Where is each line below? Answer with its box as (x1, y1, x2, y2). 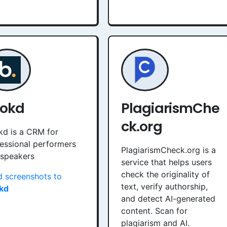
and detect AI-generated (121, 194, 215, 204)
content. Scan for (121, 206, 187, 216)
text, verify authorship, (121, 181, 208, 192)
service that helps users (121, 157, 212, 167)
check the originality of (121, 169, 210, 179)
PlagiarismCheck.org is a (121, 145, 216, 155)
